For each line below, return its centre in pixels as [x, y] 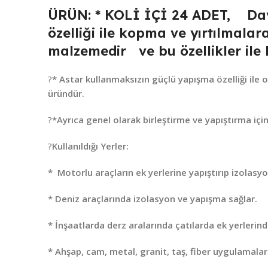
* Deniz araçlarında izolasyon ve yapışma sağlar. [153, 199]
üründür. [66, 94]
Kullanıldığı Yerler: [90, 146]
